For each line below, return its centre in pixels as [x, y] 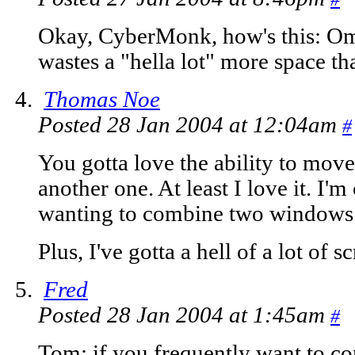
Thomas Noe [102, 100]
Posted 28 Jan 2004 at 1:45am [184, 315]
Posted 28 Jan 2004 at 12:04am [190, 125]
